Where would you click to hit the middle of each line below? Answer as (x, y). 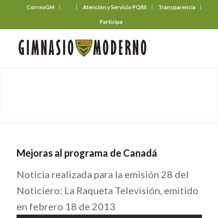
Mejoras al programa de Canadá (87, 153)
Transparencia (177, 7)
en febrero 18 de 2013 (66, 206)
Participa (111, 22)
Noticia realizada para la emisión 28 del (102, 174)
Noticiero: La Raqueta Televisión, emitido (107, 190)
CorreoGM (40, 7)
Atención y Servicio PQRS (115, 7)
